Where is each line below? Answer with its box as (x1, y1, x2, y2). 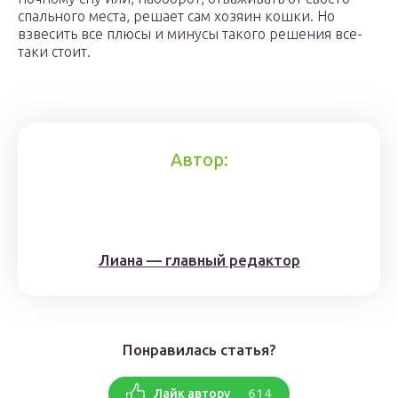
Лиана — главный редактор (98, 251, 300, 268)
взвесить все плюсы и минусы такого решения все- (18, 26, 362, 42)
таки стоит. (18, 44, 91, 60)
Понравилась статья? (122, 341, 276, 358)
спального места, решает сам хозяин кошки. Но (18, 8, 335, 24)
